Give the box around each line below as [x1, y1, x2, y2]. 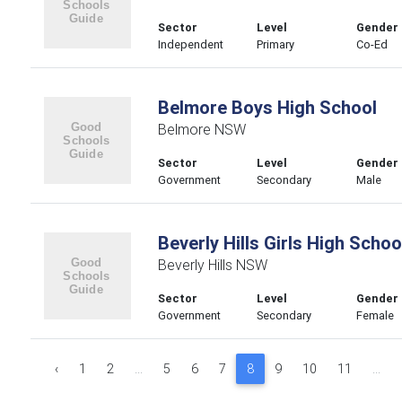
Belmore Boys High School [157, 96, 377, 118]
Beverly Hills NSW [157, 256, 267, 274]
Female [356, 308, 395, 323]
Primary [257, 37, 295, 52]
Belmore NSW [157, 120, 246, 138]
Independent [157, 37, 223, 52]
